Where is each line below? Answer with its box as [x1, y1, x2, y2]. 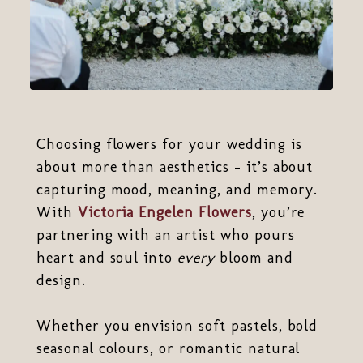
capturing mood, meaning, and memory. [36, 180, 318, 199]
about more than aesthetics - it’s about [36, 157, 314, 176]
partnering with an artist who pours [36, 225, 295, 244]
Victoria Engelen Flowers [77, 203, 252, 221]
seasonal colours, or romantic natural [36, 339, 301, 357]
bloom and [214, 248, 293, 267]
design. [36, 271, 86, 289]
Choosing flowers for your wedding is [36, 135, 302, 153]
